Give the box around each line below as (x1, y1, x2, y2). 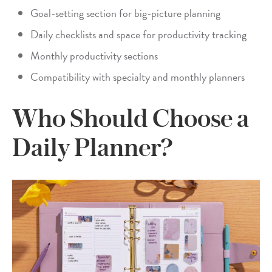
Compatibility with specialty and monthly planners (30, 69, 245, 86)
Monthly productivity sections (30, 47, 158, 64)
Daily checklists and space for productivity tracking (30, 26, 246, 43)
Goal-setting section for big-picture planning (30, 5, 220, 22)
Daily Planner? (12, 132, 172, 163)
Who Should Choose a (12, 103, 249, 134)
